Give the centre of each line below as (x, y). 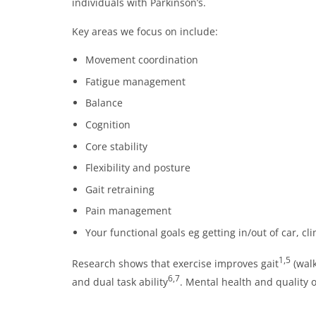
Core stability (116, 146)
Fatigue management (135, 81)
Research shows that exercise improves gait (175, 263)
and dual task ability (120, 281)
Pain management (128, 211)
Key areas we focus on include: (145, 31)
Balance (104, 103)
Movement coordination (141, 60)
